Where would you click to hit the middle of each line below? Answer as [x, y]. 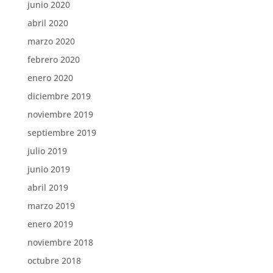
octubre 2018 [54, 261]
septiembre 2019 [62, 133]
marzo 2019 [51, 206]
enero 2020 [50, 78]
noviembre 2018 [60, 243]
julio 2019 [47, 151]
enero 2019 [50, 224]
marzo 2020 [51, 41]
